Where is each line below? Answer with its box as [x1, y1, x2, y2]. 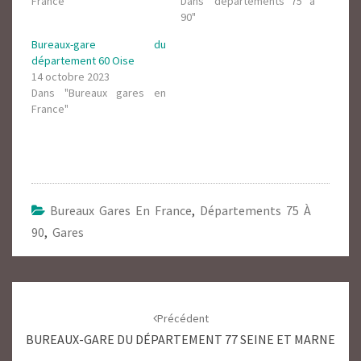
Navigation [11, 280, 97, 302]
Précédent [156, 311, 209, 326]
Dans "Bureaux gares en [31, 85, 166, 100]
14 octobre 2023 [31, 69, 110, 84]
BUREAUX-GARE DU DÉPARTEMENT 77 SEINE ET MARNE [26, 331, 335, 347]
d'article [11, 301, 76, 323]
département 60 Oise [31, 53, 135, 68]
